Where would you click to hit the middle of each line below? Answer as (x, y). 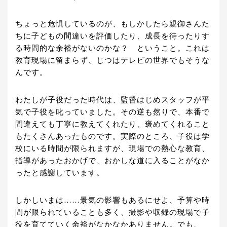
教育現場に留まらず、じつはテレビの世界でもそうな (112, 61)
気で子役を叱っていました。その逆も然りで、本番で (112, 112)
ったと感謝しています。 (60, 173)
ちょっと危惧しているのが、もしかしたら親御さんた (112, 24)
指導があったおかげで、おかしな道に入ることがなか (112, 161)
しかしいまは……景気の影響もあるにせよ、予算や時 (112, 200)
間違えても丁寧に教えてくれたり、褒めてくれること (112, 124)
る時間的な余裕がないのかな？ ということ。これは (112, 48)
